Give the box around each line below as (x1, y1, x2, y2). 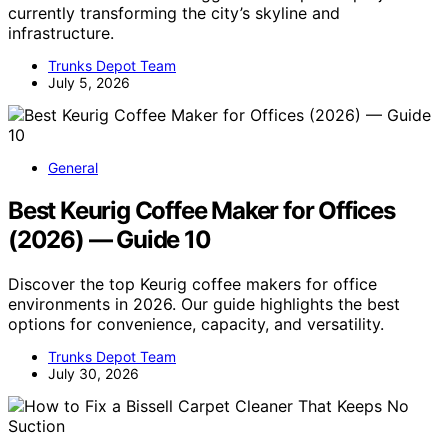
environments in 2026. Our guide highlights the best (8, 293, 400, 314)
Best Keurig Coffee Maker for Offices (8, 196, 395, 225)
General (48, 159, 98, 177)
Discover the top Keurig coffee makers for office (8, 273, 377, 294)
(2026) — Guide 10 (8, 225, 211, 254)
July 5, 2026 (48, 74, 130, 92)
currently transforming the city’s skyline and (8, 3, 340, 24)
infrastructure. (8, 23, 114, 44)
